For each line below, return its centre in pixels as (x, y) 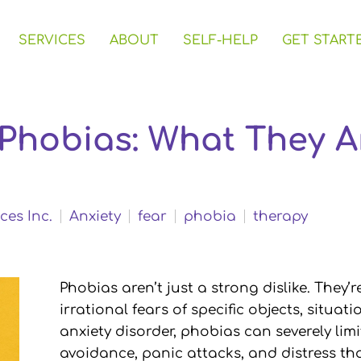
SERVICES (52, 40)
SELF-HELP (220, 40)
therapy (280, 216)
